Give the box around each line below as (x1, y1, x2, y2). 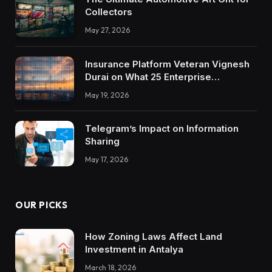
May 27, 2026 (85, 25, 130, 35)
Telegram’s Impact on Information (85, 123, 239, 135)
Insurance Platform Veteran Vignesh (85, 58, 250, 70)
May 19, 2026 (85, 90, 129, 100)
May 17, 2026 (85, 155, 128, 165)
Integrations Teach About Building (85, 83, 240, 95)
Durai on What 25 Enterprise (85, 70, 211, 83)
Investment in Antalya (85, 243, 183, 255)
